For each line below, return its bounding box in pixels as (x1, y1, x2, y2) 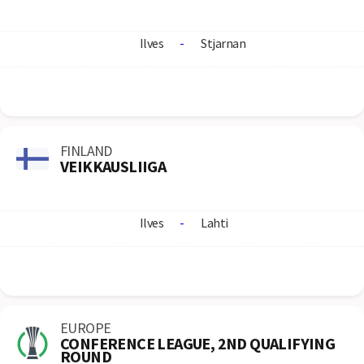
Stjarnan (201, 35, 245, 51)
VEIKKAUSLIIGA (60, 155, 167, 176)
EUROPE (60, 318, 111, 337)
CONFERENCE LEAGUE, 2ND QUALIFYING (60, 333, 336, 353)
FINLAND (60, 141, 112, 160)
